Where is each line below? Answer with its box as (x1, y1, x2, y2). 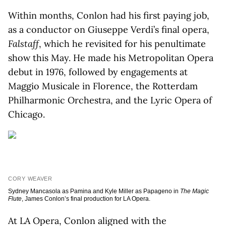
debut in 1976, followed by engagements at (8, 66, 188, 78)
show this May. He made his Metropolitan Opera (8, 52, 213, 64)
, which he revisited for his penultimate (39, 38, 206, 49)
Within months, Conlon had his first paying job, (8, 10, 209, 21)
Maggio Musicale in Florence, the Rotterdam (8, 80, 198, 92)
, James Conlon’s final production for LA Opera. (22, 195, 150, 202)
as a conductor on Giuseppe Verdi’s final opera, (8, 24, 209, 35)
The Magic (180, 188, 209, 195)
